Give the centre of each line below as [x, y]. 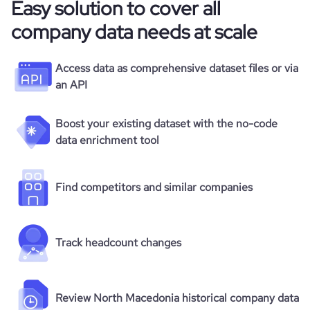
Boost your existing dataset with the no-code [166, 124]
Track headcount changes [118, 243]
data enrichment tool [107, 140]
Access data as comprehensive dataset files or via [177, 68]
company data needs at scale [134, 32]
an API [71, 85]
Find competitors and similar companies [154, 187]
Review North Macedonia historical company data [177, 298]
